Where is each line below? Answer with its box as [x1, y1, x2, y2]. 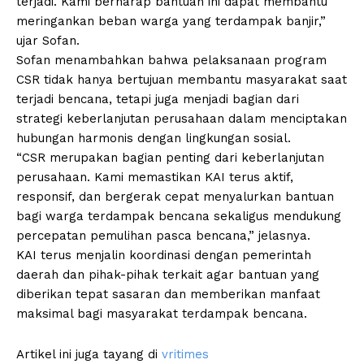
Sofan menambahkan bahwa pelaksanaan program [16, 53, 327, 68]
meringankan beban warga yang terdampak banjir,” [16, 14, 326, 29]
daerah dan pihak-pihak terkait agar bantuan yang [16, 267, 319, 283]
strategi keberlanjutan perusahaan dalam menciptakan [16, 111, 347, 127]
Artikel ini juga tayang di [16, 347, 162, 362]
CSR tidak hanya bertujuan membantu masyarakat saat [16, 72, 347, 88]
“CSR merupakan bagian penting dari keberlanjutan [16, 150, 324, 166]
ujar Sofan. [16, 33, 80, 49]
